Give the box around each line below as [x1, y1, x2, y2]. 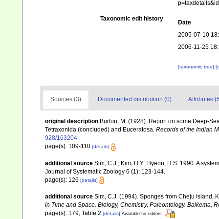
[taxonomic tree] [177, 64, 216, 70]
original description [45, 118, 98, 125]
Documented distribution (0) [98, 96, 172, 103]
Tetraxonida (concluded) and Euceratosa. [45, 126, 156, 133]
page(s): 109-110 [45, 143, 92, 150]
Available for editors [122, 211, 162, 216]
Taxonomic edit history [100, 15, 163, 22]
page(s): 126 [45, 176, 80, 183]
